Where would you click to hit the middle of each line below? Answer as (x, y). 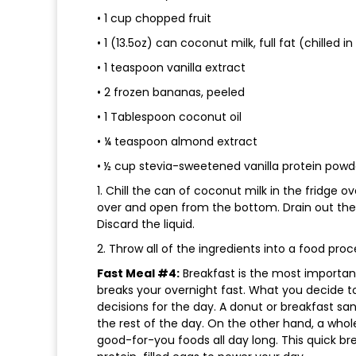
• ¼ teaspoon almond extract (177, 142)
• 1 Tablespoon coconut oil (169, 117)
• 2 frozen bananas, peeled (171, 93)
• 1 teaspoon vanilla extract (171, 68)
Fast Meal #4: (138, 274)
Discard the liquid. (146, 224)
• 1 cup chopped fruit (154, 19)
